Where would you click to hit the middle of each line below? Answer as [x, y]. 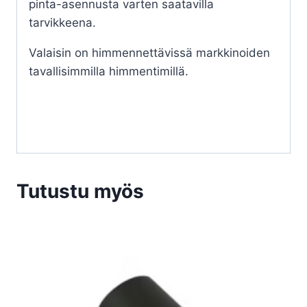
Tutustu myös [80, 191]
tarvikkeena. [62, 22]
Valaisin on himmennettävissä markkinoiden [149, 52]
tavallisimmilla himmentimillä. [109, 71]
